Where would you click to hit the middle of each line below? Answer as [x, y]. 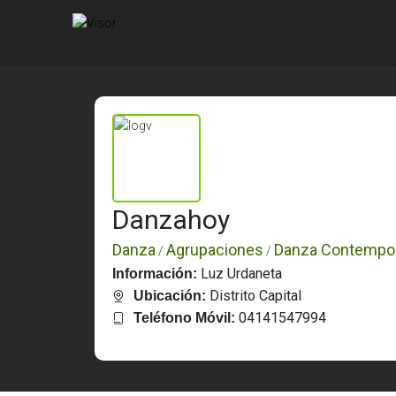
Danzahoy [171, 220]
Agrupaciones [215, 250]
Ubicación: [170, 296]
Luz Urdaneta [241, 274]
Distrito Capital [254, 296]
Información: [156, 274]
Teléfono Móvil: [184, 318]
